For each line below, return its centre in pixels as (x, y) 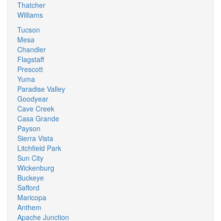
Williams (30, 15)
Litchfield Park (39, 148)
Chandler (32, 49)
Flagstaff (31, 59)
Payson (29, 128)
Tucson (29, 30)
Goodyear (33, 99)
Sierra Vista (35, 138)
